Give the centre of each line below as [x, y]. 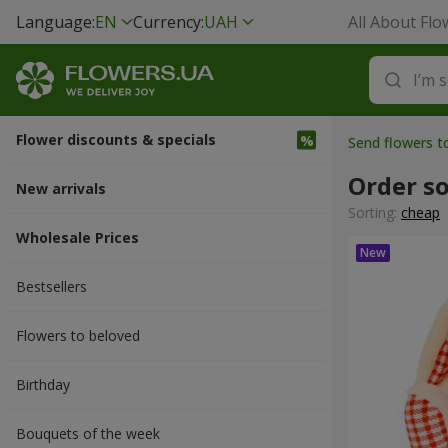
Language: [55, 22]
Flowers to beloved [78, 335]
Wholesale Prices [77, 237]
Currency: [168, 22]
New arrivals [61, 188]
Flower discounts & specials [116, 139]
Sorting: [374, 212]
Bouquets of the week [88, 433]
